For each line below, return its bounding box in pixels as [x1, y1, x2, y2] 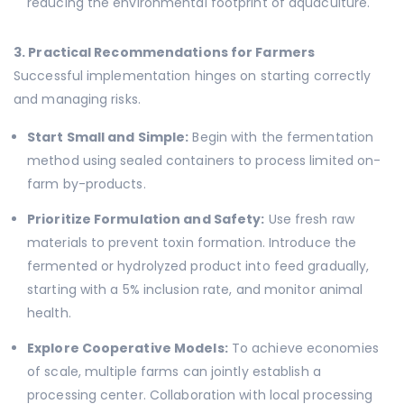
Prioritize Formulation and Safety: [27, 210, 265, 229]
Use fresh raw [264, 210, 354, 229]
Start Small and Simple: [27, 128, 189, 147]
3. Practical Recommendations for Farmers [14, 43, 315, 62]
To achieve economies [227, 339, 379, 358]
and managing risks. [14, 90, 141, 109]
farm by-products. [27, 175, 146, 194]
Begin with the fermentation [188, 128, 374, 147]
